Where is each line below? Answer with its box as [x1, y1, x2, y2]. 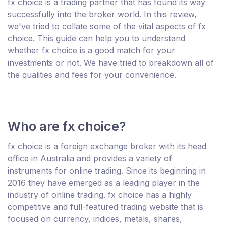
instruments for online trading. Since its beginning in [8, 165, 206, 176]
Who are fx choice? [8, 118, 126, 134]
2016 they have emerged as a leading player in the [8, 177, 200, 188]
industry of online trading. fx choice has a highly [8, 189, 192, 200]
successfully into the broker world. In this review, [8, 9, 197, 19]
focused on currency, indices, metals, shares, [8, 213, 182, 224]
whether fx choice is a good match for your [8, 45, 175, 55]
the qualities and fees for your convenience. [8, 69, 176, 80]
